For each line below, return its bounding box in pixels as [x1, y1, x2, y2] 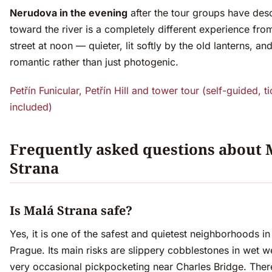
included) [10, 101, 52, 114]
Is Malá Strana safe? [10, 202, 132, 219]
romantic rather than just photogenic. [10, 56, 178, 69]
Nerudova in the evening [10, 7, 127, 19]
